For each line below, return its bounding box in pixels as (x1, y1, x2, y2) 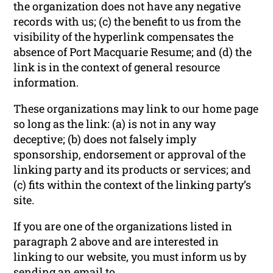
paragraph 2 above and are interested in (13, 233, 219, 249)
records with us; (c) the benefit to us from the (13, 13, 241, 29)
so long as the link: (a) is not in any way (13, 116, 216, 131)
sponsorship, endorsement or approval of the (13, 146, 246, 161)
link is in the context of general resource (13, 59, 221, 74)
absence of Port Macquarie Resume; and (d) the (13, 44, 252, 59)
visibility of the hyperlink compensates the (13, 29, 234, 44)
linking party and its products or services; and (13, 161, 252, 177)
